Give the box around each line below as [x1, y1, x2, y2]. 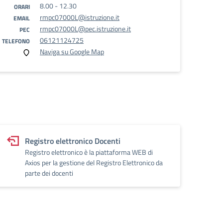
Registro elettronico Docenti [25, 135, 120, 147]
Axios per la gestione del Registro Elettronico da [25, 157, 163, 168]
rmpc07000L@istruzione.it [40, 12, 119, 22]
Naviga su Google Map [40, 46, 104, 57]
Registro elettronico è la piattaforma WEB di [25, 147, 153, 157]
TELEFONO [2, 36, 30, 46]
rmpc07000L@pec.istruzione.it [40, 23, 131, 34]
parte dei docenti [25, 168, 73, 178]
